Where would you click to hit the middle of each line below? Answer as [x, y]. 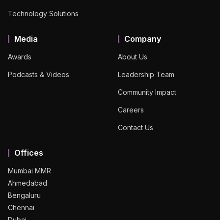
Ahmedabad [27, 183]
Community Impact [147, 92]
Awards [20, 56]
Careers [131, 110]
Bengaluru [24, 195]
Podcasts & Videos [39, 74]
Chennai [21, 207]
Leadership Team [146, 74]
